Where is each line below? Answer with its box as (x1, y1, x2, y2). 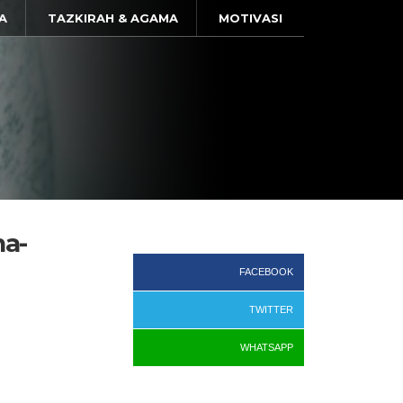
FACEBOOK (239, 266, 293, 277)
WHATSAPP (240, 342, 293, 353)
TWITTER (249, 304, 293, 315)
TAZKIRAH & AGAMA (47, 11, 178, 25)
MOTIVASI (218, 11, 282, 25)
